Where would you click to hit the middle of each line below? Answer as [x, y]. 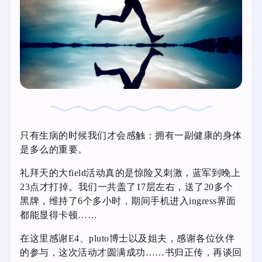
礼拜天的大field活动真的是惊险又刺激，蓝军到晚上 [130, 173]
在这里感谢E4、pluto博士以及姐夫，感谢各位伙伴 [127, 238]
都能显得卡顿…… [58, 215]
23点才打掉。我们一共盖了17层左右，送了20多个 [127, 187]
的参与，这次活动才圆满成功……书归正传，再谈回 [131, 252]
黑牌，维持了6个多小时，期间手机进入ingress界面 [128, 201]
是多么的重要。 [54, 149]
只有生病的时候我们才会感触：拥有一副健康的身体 [131, 135]
